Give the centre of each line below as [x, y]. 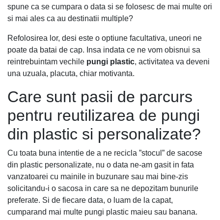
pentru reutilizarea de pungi [104, 115]
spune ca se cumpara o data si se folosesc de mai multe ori [110, 6]
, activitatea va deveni [172, 61]
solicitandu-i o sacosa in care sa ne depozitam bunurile [103, 188]
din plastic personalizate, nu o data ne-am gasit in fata [101, 165]
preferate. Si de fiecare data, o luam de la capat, [90, 200]
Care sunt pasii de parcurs [100, 96]
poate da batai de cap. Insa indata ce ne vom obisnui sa [104, 50]
